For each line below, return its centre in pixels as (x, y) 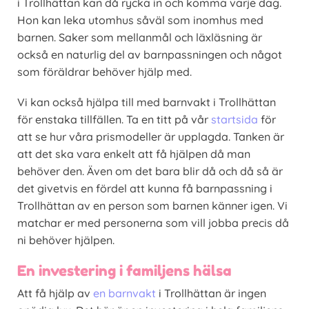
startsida (235, 119)
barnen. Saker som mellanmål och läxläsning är (140, 37)
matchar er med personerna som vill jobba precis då (153, 223)
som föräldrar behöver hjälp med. (104, 71)
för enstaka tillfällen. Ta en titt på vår (114, 119)
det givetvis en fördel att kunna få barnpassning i (145, 188)
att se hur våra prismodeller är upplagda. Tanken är (151, 137)
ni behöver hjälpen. (66, 240)
